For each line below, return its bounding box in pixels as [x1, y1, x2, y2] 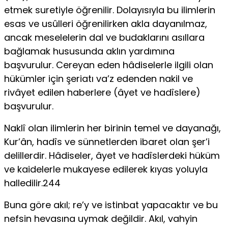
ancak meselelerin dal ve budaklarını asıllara [4, 31, 205, 44]
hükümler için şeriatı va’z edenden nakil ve [4, 72, 193, 85]
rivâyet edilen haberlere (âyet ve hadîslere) [4, 85, 201, 99]
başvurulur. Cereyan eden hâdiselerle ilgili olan [4, 58, 213, 71]
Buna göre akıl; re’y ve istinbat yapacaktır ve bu [4, 198, 218, 211]
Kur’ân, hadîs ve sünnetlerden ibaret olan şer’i [4, 135, 210, 148]
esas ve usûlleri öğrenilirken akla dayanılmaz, [4, 17, 207, 30]
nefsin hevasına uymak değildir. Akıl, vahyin [4, 212, 197, 225]
